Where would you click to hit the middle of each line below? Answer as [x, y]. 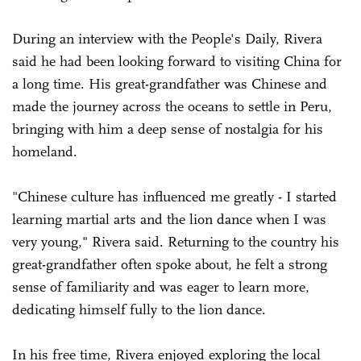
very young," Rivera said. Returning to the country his [176, 241]
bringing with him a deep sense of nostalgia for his [168, 129]
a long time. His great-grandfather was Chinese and [170, 83]
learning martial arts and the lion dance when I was [169, 219]
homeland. [47, 151]
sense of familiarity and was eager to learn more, [161, 286]
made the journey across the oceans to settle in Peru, [172, 106]
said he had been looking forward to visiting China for [177, 61]
